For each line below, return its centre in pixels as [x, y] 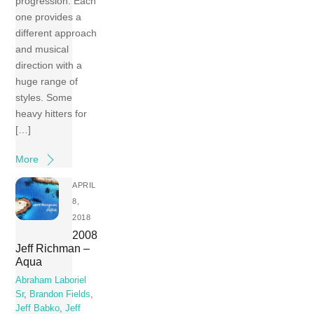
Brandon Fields [60, 294]
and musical [42, 49]
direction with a [49, 66]
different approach [56, 33]
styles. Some [44, 98]
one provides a [49, 17]
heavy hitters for [52, 114]
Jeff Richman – [53, 248]
